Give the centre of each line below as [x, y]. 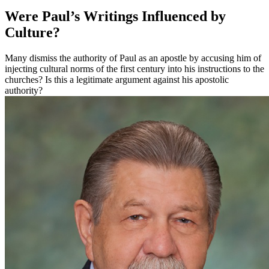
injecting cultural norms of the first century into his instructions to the [134, 69]
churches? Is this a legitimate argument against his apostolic [117, 80]
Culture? [32, 33]
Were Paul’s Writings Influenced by [115, 17]
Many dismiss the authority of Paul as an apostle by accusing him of [133, 58]
